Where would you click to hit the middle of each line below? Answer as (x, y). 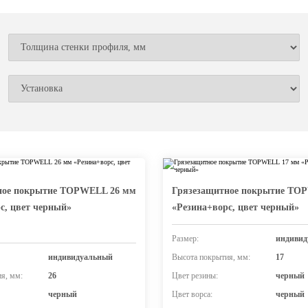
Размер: (185, 239)
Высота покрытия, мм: (211, 257)
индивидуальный (80, 257)
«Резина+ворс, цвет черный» (235, 207)
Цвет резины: (195, 276)
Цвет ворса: (192, 294)
